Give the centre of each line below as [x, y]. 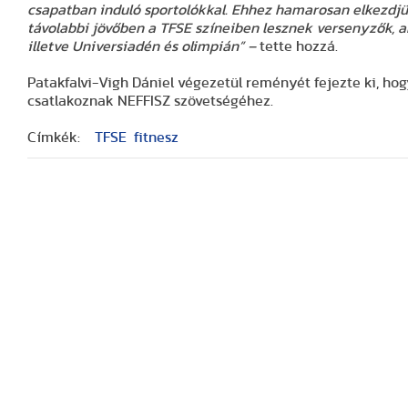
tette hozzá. [299, 47]
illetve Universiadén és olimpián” [138, 47]
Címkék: [54, 138]
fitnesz [156, 138]
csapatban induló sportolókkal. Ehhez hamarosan [190, 10]
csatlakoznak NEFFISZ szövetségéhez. [150, 102]
